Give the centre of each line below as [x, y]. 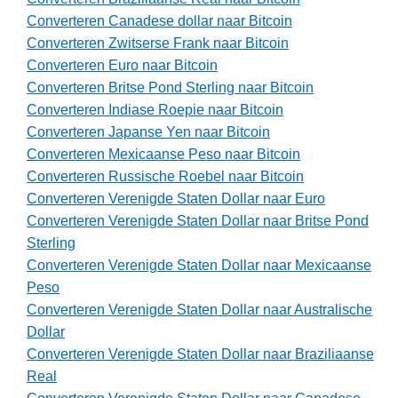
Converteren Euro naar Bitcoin [122, 66]
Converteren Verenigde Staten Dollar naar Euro [176, 199]
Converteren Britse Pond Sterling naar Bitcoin [170, 88]
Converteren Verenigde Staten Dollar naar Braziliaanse [200, 354]
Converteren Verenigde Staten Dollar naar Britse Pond [198, 221]
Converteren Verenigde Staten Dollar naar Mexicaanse [199, 266]
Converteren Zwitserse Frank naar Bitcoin [158, 44]
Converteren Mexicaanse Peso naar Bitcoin [163, 155]
